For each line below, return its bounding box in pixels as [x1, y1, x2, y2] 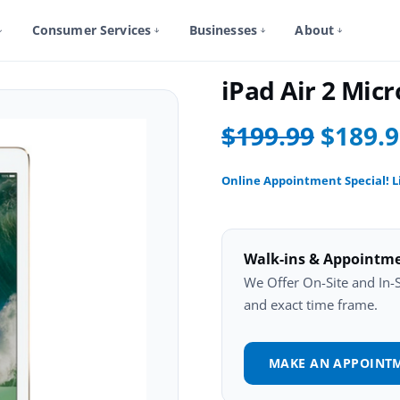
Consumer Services [31, 21, 152, 38]
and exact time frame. [244, 296, 378, 313]
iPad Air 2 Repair [15, 29, 102, 46]
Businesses [188, 21, 258, 38]
